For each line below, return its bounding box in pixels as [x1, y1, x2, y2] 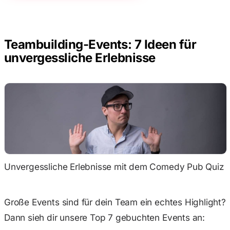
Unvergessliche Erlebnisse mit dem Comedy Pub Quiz [4, 161, 224, 172]
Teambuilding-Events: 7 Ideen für [4, 36, 197, 52]
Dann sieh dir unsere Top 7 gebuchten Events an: [4, 212, 205, 223]
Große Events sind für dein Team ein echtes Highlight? [4, 197, 226, 208]
